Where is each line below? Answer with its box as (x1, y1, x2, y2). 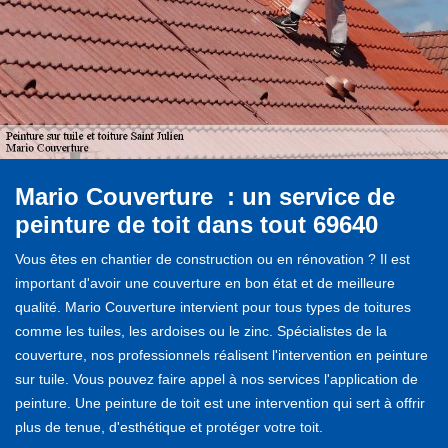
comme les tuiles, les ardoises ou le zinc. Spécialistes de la (15, 322, 387, 339)
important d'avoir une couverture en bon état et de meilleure (15, 274, 395, 291)
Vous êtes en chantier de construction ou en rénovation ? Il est (15, 250, 410, 267)
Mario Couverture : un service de (15, 182, 395, 210)
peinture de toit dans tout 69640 (15, 210, 378, 238)
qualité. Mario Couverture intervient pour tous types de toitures (15, 298, 411, 315)
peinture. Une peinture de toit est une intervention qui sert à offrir (15, 394, 425, 411)
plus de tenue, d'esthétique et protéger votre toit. (15, 418, 323, 435)
